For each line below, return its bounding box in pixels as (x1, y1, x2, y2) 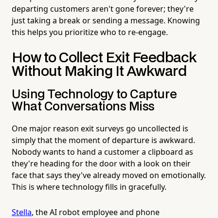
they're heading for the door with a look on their (12, 158, 191, 169)
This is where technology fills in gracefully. (12, 181, 166, 192)
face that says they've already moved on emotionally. (12, 169, 206, 181)
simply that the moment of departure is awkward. (12, 134, 195, 145)
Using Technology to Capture (12, 89, 177, 100)
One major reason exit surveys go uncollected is (12, 123, 188, 134)
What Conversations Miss (12, 101, 155, 112)
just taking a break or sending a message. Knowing (12, 15, 200, 26)
